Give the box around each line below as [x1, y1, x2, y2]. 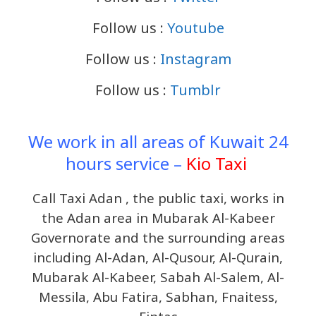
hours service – [65, 151, 186, 175]
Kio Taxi [186, 151, 247, 175]
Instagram [159, 49, 231, 68]
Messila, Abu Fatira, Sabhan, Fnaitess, [38, 287, 278, 305]
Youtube [166, 18, 224, 37]
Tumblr [170, 80, 221, 99]
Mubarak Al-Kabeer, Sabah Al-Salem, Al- [32, 267, 284, 286]
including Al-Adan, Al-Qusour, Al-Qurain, [33, 248, 283, 266]
